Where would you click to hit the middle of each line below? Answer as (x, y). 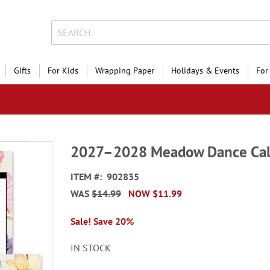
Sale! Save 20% (102, 221)
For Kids (63, 71)
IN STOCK (91, 248)
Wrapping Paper (125, 71)
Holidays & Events (205, 71)
